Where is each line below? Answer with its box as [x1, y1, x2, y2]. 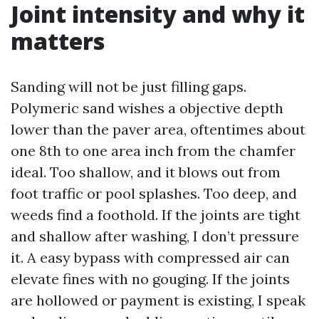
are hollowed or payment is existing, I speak [11, 291, 305, 309]
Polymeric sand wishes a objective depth [11, 99, 283, 117]
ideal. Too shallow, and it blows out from [11, 163, 281, 181]
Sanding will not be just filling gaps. [11, 78, 246, 95]
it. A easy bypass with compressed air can [11, 249, 290, 266]
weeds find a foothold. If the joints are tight [11, 206, 300, 224]
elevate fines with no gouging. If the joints [11, 270, 290, 288]
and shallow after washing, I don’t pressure [11, 227, 299, 245]
